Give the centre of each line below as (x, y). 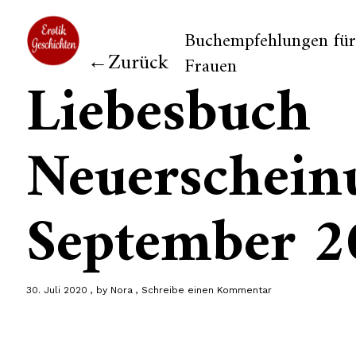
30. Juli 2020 (56, 290)
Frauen (210, 67)
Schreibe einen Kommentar (206, 290)
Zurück (138, 63)
